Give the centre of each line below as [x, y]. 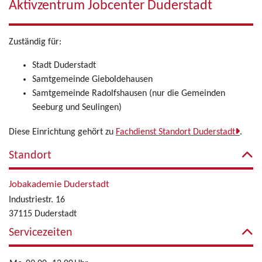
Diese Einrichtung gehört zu [62, 132]
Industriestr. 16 [37, 200]
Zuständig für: [35, 42]
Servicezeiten [41, 233]
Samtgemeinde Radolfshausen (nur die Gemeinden [129, 94]
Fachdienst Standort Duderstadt [175, 132]
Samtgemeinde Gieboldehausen [92, 80]
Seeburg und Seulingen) [77, 108]
